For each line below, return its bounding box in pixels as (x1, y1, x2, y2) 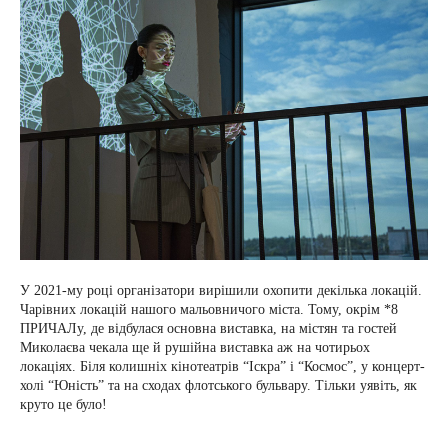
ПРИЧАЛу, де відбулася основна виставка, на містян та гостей (20, 321, 397, 336)
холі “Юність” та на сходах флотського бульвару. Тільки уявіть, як (20, 378, 417, 393)
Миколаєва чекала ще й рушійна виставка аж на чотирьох (20, 340, 370, 355)
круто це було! (20, 397, 111, 412)
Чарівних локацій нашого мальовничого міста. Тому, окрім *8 (20, 302, 398, 317)
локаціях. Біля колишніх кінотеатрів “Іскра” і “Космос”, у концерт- (20, 359, 425, 374)
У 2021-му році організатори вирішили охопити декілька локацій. (20, 283, 422, 298)
